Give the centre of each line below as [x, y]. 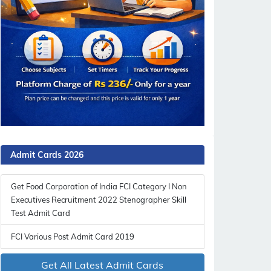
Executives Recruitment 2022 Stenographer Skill [98, 199]
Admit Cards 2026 [47, 155]
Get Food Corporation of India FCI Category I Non [99, 186]
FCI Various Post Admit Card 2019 [72, 236]
